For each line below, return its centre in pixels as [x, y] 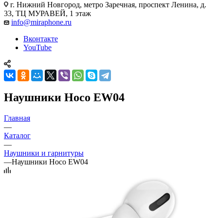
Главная [17, 118]
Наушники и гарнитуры [44, 153]
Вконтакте [41, 38]
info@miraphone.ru [41, 22]
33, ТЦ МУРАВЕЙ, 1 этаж [47, 13]
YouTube [37, 47]
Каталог [17, 135]
